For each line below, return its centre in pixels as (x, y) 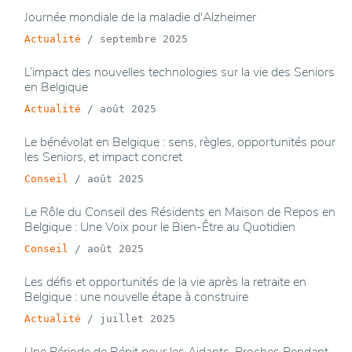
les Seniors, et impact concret (103, 158)
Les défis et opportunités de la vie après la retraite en (165, 282)
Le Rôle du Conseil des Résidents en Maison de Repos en (180, 213)
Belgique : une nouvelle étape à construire (136, 297)
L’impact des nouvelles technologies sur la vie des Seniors (180, 73)
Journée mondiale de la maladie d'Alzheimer (140, 18)
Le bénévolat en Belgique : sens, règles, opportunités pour (180, 143)
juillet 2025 (137, 319)
